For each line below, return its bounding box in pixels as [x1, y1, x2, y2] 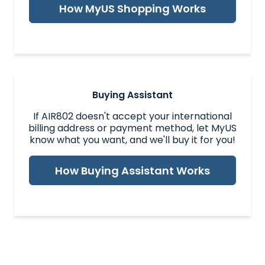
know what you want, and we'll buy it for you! [30, 132, 235, 147]
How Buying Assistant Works [55, 163, 210, 178]
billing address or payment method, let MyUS [28, 121, 237, 135]
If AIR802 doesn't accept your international [33, 109, 232, 123]
